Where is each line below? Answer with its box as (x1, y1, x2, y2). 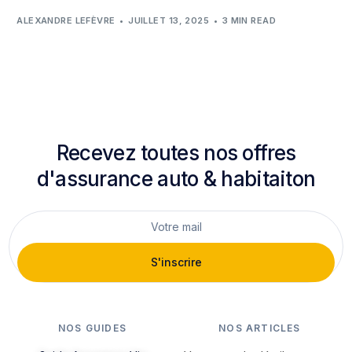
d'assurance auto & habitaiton (36, 166, 316, 191)
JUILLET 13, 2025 (128, 14, 210, 26)
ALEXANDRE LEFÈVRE (16, 14, 115, 26)
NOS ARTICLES (218, 321, 301, 334)
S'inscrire (150, 255, 202, 269)
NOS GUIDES (58, 321, 127, 334)
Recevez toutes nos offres (56, 140, 296, 165)
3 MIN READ (222, 14, 277, 26)
